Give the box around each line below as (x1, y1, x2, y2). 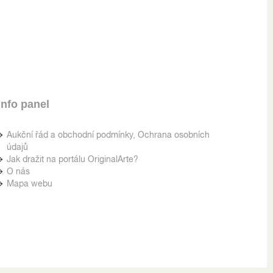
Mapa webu (7, 178, 52, 188)
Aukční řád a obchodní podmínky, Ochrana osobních (7, 129, 210, 140)
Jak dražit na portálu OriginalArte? (7, 154, 138, 164)
